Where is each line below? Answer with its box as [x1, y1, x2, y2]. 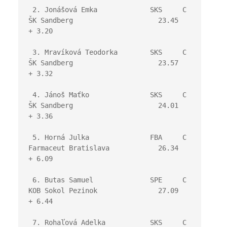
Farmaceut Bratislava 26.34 [28, 144, 178, 152]
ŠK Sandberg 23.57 [28, 59, 178, 67]
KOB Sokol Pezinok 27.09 [28, 186, 178, 195]
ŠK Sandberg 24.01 [28, 101, 178, 109]
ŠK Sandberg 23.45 [28, 16, 178, 24]
